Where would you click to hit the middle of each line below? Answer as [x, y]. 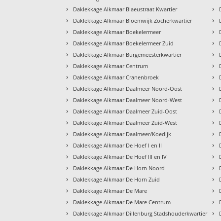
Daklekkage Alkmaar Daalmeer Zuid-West [125, 122]
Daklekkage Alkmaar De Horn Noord [119, 168]
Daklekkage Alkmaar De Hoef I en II [118, 145]
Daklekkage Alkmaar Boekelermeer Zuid [124, 43]
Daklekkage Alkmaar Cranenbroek [116, 77]
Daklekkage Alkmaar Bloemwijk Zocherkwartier [133, 20]
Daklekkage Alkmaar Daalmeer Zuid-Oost [125, 111]
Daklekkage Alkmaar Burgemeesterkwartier [128, 54]
